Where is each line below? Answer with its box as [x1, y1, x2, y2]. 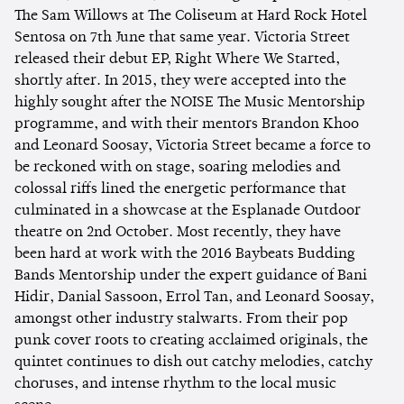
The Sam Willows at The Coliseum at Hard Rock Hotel [14, 8, 367, 23]
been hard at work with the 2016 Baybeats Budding [14, 246, 355, 262]
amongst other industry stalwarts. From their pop [14, 311, 348, 326]
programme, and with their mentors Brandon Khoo [14, 116, 359, 132]
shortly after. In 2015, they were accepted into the [14, 73, 346, 88]
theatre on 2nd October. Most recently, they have [14, 225, 341, 240]
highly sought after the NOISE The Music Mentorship [14, 95, 365, 110]
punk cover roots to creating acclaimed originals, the [14, 333, 368, 348]
